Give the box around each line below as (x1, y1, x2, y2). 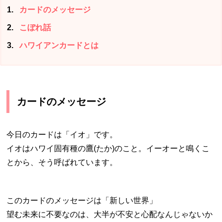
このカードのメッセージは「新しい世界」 (6, 196, 158, 205)
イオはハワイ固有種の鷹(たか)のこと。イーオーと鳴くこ (6, 144, 210, 153)
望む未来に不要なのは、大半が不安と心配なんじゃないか (6, 210, 213, 219)
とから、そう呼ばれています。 (6, 158, 118, 166)
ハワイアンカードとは (17, 41, 99, 50)
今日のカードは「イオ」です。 (6, 130, 118, 139)
